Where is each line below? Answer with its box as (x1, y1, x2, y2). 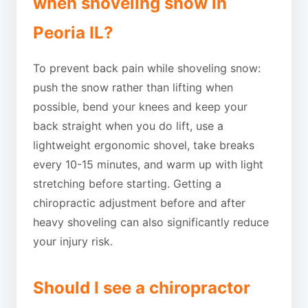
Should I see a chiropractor (33, 278, 250, 298)
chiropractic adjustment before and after (33, 196, 245, 210)
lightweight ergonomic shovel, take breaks (33, 138, 254, 152)
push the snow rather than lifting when (33, 80, 233, 94)
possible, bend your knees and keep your (33, 100, 247, 113)
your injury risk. (33, 234, 113, 248)
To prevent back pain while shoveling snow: (33, 61, 261, 75)
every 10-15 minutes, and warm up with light (33, 157, 263, 171)
